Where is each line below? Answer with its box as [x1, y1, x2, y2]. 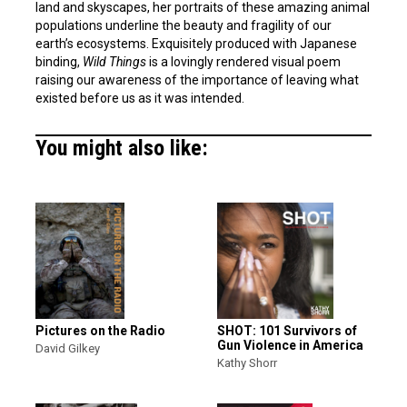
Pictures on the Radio [35, 323, 165, 338]
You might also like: [35, 135, 208, 161]
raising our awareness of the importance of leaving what [35, 73, 359, 87]
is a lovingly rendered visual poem [146, 55, 341, 69]
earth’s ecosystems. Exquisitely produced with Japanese [35, 36, 357, 51]
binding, [35, 55, 83, 69]
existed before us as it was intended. [35, 91, 244, 105]
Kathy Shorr [217, 356, 277, 370]
